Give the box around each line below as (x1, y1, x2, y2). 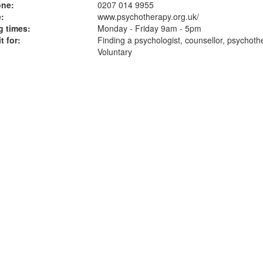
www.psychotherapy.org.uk (97, 11, 197, 22)
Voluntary (97, 46, 132, 58)
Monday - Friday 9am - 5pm (97, 22, 201, 34)
